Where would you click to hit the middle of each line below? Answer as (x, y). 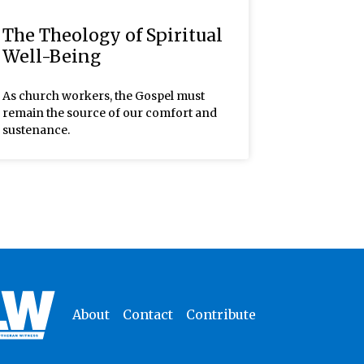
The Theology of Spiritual (112, 35)
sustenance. (36, 130)
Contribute (221, 314)
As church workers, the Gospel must (103, 95)
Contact (147, 314)
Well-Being (51, 56)
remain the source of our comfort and (109, 113)
